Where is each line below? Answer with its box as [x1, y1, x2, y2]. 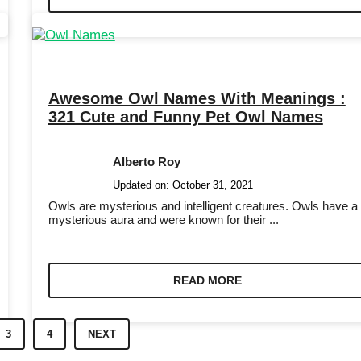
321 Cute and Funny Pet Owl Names [48, 107, 323, 126]
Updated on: [112, 178, 172, 191]
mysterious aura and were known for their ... [48, 212, 279, 226]
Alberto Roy [112, 154, 180, 168]
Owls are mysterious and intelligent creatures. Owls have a [48, 198, 358, 213]
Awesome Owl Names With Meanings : [48, 89, 346, 107]
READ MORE [172, 273, 242, 287]
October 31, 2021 [172, 178, 253, 191]
